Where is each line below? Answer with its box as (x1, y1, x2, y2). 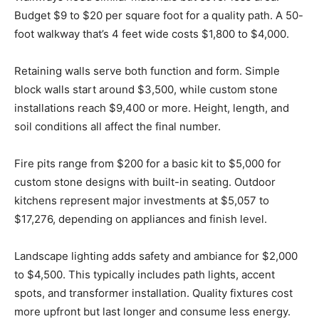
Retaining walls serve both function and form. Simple (14, 64, 280, 78)
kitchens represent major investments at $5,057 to (14, 194, 269, 208)
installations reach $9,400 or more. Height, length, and (14, 101, 289, 115)
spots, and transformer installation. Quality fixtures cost (14, 286, 293, 300)
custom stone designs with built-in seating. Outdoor (14, 175, 276, 189)
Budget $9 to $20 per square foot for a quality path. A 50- (14, 9, 303, 23)
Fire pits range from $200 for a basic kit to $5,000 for (14, 157, 281, 171)
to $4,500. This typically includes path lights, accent (14, 268, 275, 282)
